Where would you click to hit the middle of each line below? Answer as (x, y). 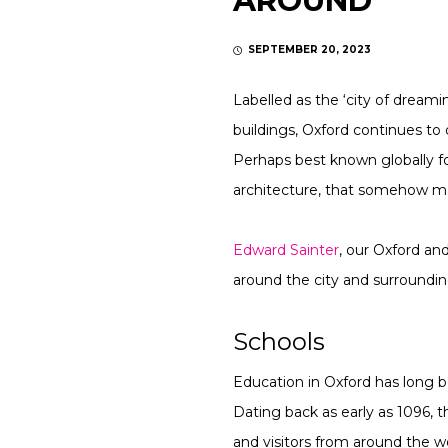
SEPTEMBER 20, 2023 (310, 49)
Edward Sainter (286, 249)
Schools (279, 341)
